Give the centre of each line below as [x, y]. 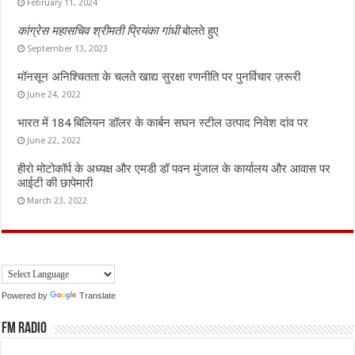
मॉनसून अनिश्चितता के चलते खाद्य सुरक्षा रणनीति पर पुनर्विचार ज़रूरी [159, 76]
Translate [98, 295]
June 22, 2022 [54, 140]
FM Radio [25, 329]
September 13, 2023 [68, 48]
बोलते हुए [201, 31]
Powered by [26, 295]
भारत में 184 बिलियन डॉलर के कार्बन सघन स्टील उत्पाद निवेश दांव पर [163, 122]
